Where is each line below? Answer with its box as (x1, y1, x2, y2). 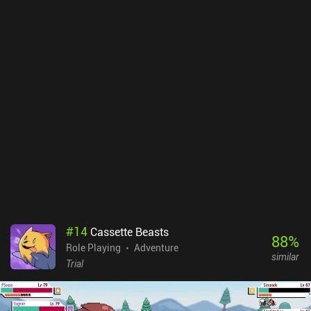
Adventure (134, 241, 178, 255)
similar (271, 249, 299, 263)
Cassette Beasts (90, 224, 169, 240)
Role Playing (66, 241, 121, 255)
